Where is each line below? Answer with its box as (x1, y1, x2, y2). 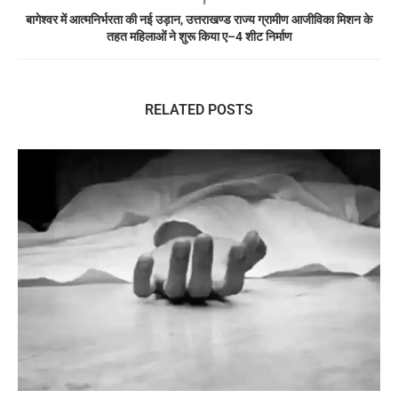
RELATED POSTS (145, 101, 253, 119)
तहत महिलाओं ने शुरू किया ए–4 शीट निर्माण (106, 29, 292, 44)
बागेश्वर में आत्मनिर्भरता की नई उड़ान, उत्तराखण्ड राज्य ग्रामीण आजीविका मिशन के (26, 12, 372, 28)
